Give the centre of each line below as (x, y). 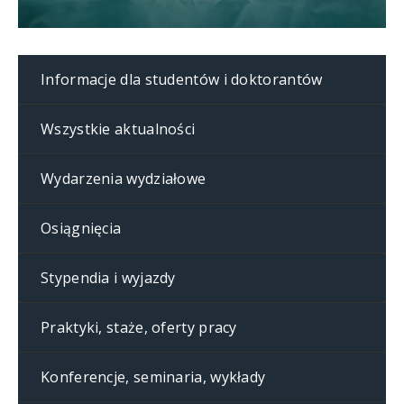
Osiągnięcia (81, 228)
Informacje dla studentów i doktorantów (182, 79)
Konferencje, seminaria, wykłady (153, 376)
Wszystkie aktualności (118, 129)
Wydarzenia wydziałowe (124, 178)
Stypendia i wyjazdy (108, 277)
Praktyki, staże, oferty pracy (139, 327)
